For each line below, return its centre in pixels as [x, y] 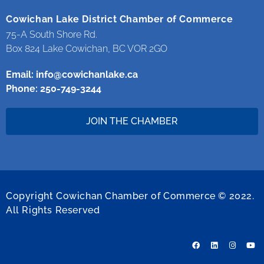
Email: [21, 75]
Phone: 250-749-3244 [54, 89]
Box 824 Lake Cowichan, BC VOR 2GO [87, 49]
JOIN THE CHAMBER [132, 121]
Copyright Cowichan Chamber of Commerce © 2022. [130, 196]
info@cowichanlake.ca [87, 75]
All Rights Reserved [53, 210]
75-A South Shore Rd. [52, 35]
